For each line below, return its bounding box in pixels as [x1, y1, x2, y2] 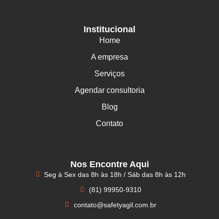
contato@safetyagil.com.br [73, 200, 156, 209]
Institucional [84, 24, 135, 35]
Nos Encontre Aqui [70, 159, 149, 169]
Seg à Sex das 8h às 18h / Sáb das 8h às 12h [44, 170, 186, 178]
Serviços [94, 69, 125, 78]
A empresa [91, 53, 128, 62]
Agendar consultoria [74, 86, 145, 95]
